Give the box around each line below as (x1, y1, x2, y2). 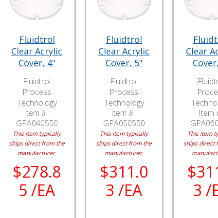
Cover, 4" (18, 57, 55, 69)
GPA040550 (16, 118, 58, 129)
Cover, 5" (105, 57, 143, 69)
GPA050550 (103, 118, 145, 129)
